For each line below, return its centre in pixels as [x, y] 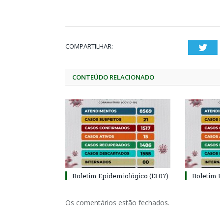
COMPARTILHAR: [89, 46]
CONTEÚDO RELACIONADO [113, 77]
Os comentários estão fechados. [117, 203]
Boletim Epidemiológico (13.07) [120, 176]
